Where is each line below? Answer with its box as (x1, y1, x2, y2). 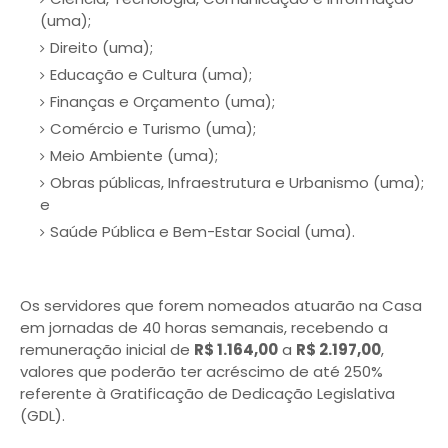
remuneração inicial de (20, 339, 194, 360)
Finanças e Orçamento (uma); (50, 91, 275, 112)
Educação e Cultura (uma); (50, 64, 252, 85)
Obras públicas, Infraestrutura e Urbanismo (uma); (50, 172, 424, 193)
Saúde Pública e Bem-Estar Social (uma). (50, 221, 355, 242)
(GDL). (20, 405, 69, 426)
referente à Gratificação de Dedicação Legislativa (20, 383, 395, 404)
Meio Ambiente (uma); (50, 145, 218, 166)
